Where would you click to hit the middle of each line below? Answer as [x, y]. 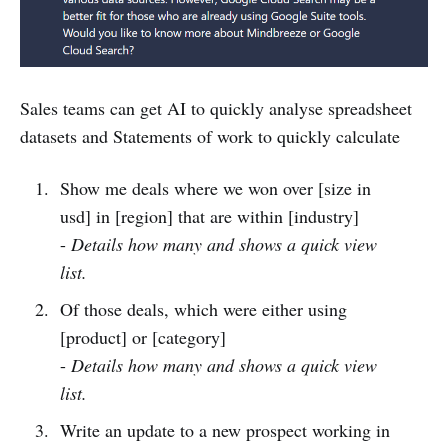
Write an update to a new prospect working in [224, 430]
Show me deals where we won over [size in [215, 188]
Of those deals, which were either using [203, 309]
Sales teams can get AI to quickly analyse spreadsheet [216, 108]
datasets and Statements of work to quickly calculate [210, 136]
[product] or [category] [142, 337]
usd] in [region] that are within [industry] [209, 216]
